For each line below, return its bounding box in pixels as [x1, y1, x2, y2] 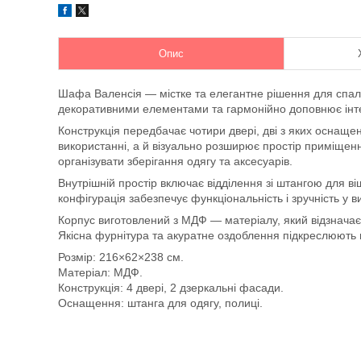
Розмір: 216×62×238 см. [58, 251, 184, 263]
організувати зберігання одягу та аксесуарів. [58, 155, 293, 168]
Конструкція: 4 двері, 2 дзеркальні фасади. [58, 281, 284, 294]
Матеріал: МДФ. [58, 266, 143, 279]
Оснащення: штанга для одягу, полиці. [58, 297, 263, 309]
